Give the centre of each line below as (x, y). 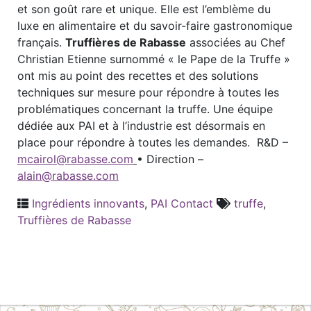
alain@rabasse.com (68, 176)
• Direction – (170, 159)
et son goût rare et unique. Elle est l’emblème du (144, 9)
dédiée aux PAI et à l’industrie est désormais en (141, 126)
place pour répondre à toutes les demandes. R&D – (153, 142)
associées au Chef (236, 42)
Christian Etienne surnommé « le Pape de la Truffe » (154, 59)
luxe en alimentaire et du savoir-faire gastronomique (155, 26)
